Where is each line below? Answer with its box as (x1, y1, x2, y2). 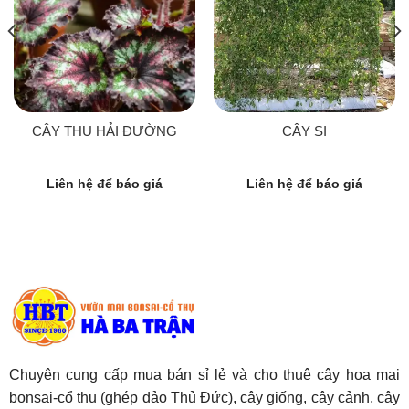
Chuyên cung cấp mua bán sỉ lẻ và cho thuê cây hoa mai (8, 367, 401, 383)
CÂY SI (282, 123, 327, 140)
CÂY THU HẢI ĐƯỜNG (32, 123, 177, 140)
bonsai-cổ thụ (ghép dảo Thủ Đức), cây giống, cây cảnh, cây (8, 390, 401, 406)
